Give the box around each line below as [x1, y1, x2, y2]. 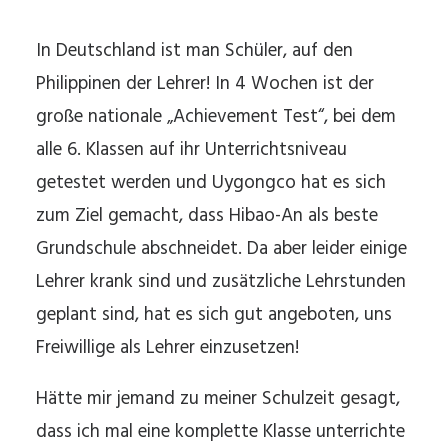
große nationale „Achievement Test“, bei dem [36, 102, 396, 132]
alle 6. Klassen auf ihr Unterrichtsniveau [36, 135, 347, 165]
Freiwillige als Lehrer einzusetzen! [36, 333, 299, 363]
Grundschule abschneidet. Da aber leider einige [36, 234, 407, 264]
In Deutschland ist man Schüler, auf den [36, 36, 353, 66]
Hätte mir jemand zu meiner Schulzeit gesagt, [36, 384, 400, 414]
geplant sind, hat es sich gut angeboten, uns [36, 300, 392, 330]
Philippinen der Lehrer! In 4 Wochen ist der [36, 69, 374, 99]
